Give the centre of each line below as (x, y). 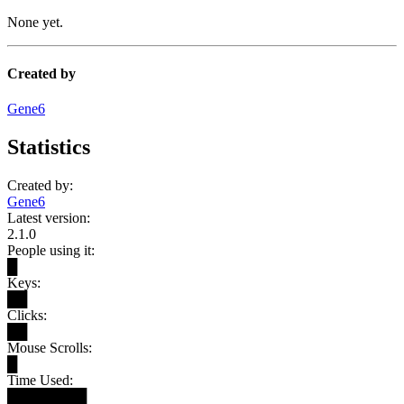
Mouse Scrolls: (50, 348)
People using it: (51, 250)
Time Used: (40, 380)
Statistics (49, 147)
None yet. (35, 22)
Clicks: (27, 315)
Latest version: (49, 218)
